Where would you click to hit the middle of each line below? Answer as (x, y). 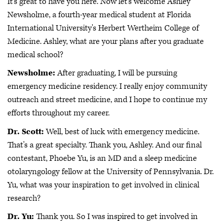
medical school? (36, 55)
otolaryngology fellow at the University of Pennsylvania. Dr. (110, 171)
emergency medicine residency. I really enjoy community (107, 87)
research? (25, 198)
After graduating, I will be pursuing (116, 73)
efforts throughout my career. (59, 113)
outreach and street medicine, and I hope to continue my (107, 100)
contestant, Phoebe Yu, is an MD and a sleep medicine (102, 158)
